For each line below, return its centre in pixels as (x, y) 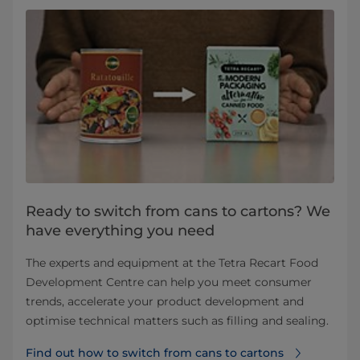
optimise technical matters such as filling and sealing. (177, 321)
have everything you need (120, 231)
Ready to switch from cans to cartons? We (178, 212)
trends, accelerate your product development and (165, 302)
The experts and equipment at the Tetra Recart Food (172, 263)
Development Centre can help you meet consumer (169, 282)
